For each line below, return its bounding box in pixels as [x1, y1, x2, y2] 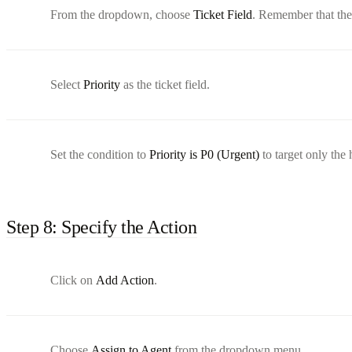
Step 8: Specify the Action [6, 216, 197, 237]
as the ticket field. [120, 77, 210, 91]
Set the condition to [50, 147, 149, 161]
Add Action [96, 273, 154, 287]
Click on [50, 273, 96, 287]
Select [50, 77, 83, 91]
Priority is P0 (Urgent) [149, 147, 259, 161]
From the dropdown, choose [50, 7, 193, 21]
